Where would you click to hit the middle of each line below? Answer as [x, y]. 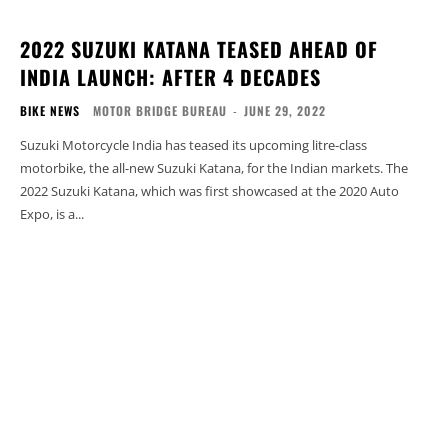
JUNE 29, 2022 [285, 110]
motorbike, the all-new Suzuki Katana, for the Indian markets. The [214, 167]
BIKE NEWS [50, 110]
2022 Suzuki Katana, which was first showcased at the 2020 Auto [209, 190]
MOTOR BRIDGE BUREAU [160, 110]
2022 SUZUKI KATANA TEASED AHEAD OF [199, 48]
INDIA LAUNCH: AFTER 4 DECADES [170, 76]
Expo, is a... [52, 213]
